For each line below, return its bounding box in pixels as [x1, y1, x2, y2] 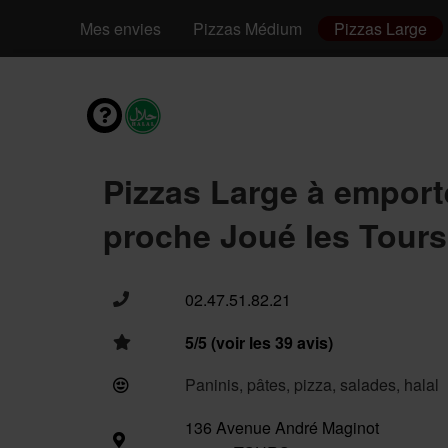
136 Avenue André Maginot [185, 416, 379, 439]
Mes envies [80, 17, 161, 40]
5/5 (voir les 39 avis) [185, 331, 333, 354]
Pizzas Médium [193, 17, 302, 40]
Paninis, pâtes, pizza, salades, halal [185, 373, 439, 396]
